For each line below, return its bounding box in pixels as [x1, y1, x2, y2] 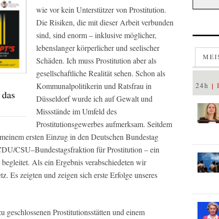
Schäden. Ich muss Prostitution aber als [36, 55, 156, 66]
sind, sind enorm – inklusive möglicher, [36, 30, 156, 40]
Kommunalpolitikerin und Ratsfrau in [36, 81, 152, 91]
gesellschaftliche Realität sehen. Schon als [36, 68, 165, 78]
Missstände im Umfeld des [36, 106, 117, 116]
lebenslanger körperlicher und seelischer [36, 43, 159, 53]
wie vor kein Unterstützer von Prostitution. [36, 4, 166, 15]
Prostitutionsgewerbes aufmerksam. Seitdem [36, 119, 172, 129]
